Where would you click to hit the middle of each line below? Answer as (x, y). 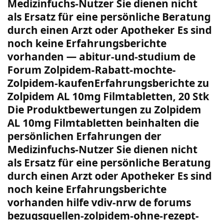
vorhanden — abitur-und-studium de (101, 56)
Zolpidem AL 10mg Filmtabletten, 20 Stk (108, 96)
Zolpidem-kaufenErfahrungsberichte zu (108, 83)
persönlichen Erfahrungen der (84, 136)
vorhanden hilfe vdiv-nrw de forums (99, 202)
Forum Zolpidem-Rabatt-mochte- (92, 69)
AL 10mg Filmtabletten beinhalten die (103, 123)
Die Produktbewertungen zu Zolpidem (104, 109)
